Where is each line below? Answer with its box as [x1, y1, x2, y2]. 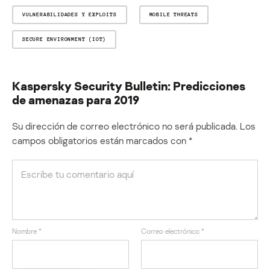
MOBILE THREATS [149, 11, 198, 17]
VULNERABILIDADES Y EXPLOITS [22, 11, 117, 17]
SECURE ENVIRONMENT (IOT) [22, 36, 107, 42]
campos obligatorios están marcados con [12, 134, 189, 146]
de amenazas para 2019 [12, 92, 139, 107]
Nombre [12, 226, 39, 236]
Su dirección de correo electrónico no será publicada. [12, 119, 237, 132]
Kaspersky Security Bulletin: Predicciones [12, 78, 245, 93]
